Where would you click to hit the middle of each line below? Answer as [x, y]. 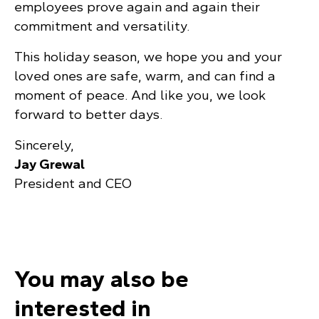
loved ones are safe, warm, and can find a [145, 76]
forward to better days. [88, 114]
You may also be [101, 279]
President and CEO [73, 183]
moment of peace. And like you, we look [140, 95]
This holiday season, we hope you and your [148, 57]
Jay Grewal [49, 164]
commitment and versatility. [102, 26]
